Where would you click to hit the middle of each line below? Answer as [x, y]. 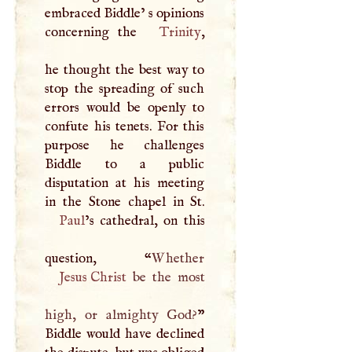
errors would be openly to [125, 108]
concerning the [95, 33]
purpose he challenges [125, 146]
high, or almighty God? [121, 315]
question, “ [99, 259]
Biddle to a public [125, 165]
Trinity [180, 33]
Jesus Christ [92, 278]
